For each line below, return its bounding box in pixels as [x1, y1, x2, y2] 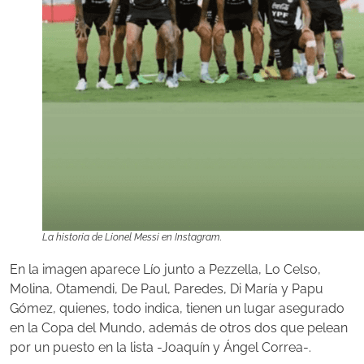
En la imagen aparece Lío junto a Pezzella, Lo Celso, [10, 262, 321, 278]
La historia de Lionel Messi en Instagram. [42, 232, 222, 244]
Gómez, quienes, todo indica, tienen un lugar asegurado [10, 301, 344, 317]
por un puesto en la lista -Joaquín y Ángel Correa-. [10, 340, 311, 356]
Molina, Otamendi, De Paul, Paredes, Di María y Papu [10, 281, 323, 297]
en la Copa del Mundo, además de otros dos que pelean [10, 320, 348, 336]
